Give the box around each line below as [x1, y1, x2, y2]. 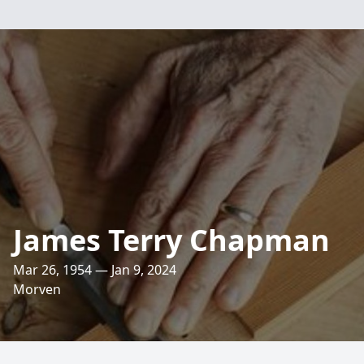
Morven [13, 280, 61, 298]
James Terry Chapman [13, 220, 330, 260]
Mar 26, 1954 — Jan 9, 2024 [13, 261, 176, 279]
